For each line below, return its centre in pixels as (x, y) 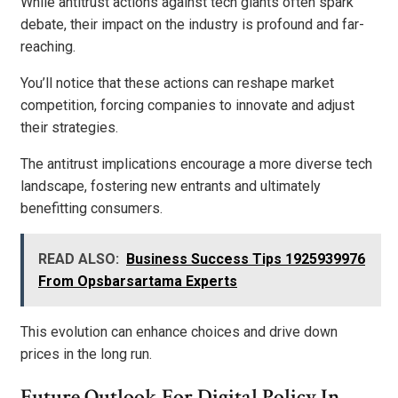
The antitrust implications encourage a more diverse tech (196, 164)
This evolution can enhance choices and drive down (179, 332)
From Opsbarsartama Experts (138, 282)
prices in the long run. (86, 354)
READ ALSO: (79, 259)
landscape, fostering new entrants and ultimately (171, 187)
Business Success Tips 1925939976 (246, 259)
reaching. (48, 47)
